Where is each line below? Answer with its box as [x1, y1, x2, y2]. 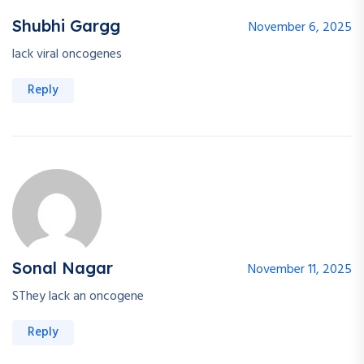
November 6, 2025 [249, 17, 352, 39]
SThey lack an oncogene [12, 286, 144, 308]
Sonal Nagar [12, 258, 113, 279]
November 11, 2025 [248, 259, 352, 281]
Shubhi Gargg [12, 15, 120, 37]
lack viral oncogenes [12, 44, 122, 66]
